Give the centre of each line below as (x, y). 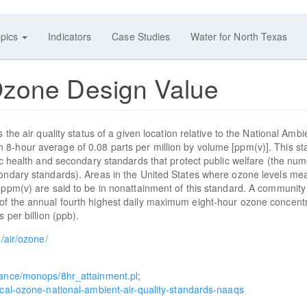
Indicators (70, 36)
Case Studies (141, 36)
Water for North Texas (239, 36)
